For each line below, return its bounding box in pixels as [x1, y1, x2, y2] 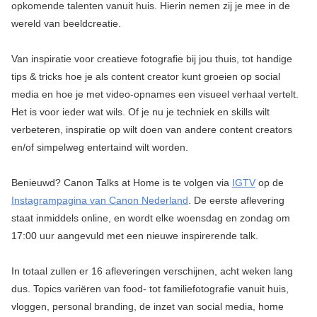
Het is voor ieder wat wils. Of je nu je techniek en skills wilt [11, 106, 270, 117]
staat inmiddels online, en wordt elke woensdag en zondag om [11, 212, 290, 224]
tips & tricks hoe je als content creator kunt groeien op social [11, 71, 280, 82]
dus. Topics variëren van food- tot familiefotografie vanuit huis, [11, 283, 289, 294]
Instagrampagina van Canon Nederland [11, 195, 188, 206]
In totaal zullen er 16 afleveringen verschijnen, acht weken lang [11, 265, 293, 277]
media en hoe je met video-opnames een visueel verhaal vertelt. [11, 88, 299, 100]
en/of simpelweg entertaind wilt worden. [11, 142, 188, 153]
